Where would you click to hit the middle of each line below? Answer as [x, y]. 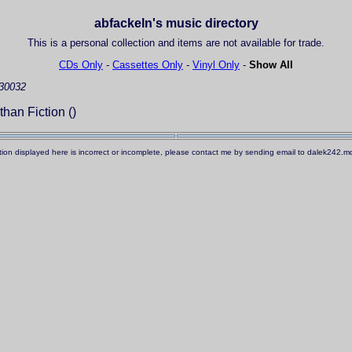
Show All [271, 65]
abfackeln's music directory [176, 24]
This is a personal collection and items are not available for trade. [176, 43]
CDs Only [81, 65]
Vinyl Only [216, 65]
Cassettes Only [148, 65]
